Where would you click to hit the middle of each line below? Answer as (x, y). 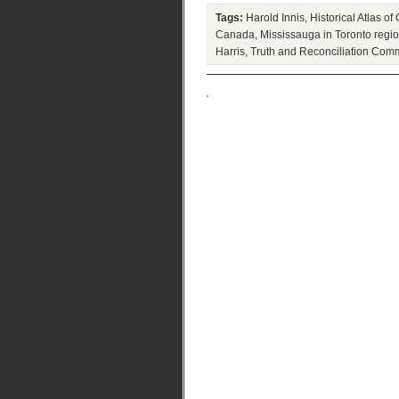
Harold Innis (275, 17)
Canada (235, 34)
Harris (230, 51)
